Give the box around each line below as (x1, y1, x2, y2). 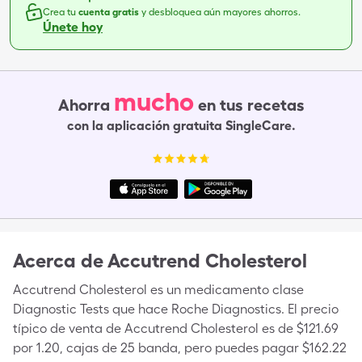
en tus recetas (197, 95, 305, 115)
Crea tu (43, 6, 78, 18)
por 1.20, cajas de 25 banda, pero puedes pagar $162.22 (13, 340, 347, 356)
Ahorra (57, 95, 110, 115)
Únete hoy (43, 19, 103, 35)
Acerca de (13, 249, 103, 272)
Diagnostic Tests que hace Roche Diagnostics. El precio (13, 301, 339, 317)
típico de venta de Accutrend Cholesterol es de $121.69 (13, 321, 339, 336)
